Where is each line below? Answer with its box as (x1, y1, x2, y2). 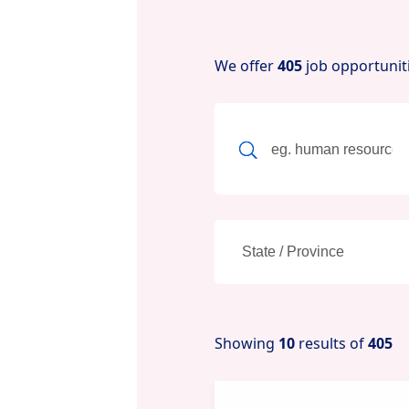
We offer (214, 56, 278, 76)
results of (294, 333, 368, 353)
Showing (214, 333, 278, 353)
